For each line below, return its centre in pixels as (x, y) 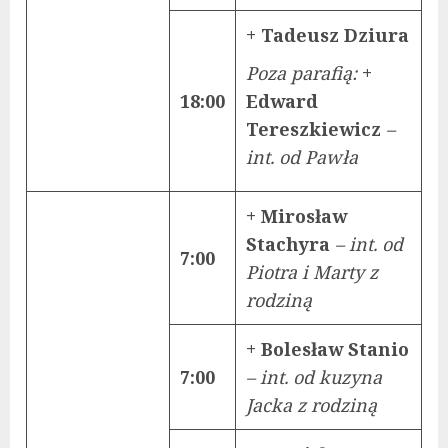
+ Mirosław (296, 215)
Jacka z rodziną (311, 404)
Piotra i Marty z (312, 271)
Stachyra (290, 243)
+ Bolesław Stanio (327, 348)
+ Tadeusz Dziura (327, 34)
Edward (282, 100)
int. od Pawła (302, 156)
